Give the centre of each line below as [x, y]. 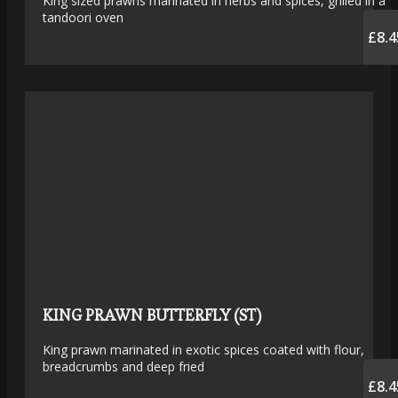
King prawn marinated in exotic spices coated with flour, [203, 349]
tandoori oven [83, 17]
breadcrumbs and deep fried [123, 366]
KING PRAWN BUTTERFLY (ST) [152, 314]
